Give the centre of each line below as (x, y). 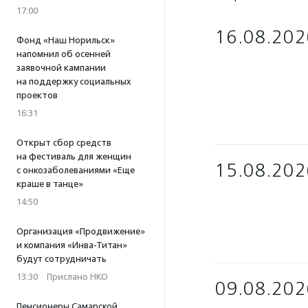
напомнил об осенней (64, 54)
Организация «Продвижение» (81, 231)
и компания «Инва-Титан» (72, 245)
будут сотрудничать (62, 259)
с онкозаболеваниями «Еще (76, 170)
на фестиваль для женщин (74, 156)
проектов (37, 95)
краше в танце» (50, 184)
